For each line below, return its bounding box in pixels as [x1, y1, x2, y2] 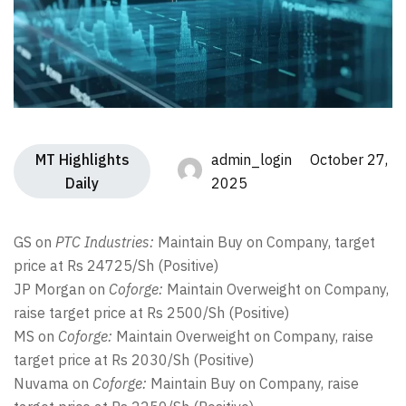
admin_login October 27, [211, 150, 389, 169]
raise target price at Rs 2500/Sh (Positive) [14, 304, 289, 322]
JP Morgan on [14, 280, 109, 298]
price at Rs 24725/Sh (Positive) [14, 256, 218, 275]
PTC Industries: [55, 233, 154, 251]
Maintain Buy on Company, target [154, 233, 375, 251]
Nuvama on [14, 374, 92, 392]
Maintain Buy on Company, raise [147, 374, 359, 392]
